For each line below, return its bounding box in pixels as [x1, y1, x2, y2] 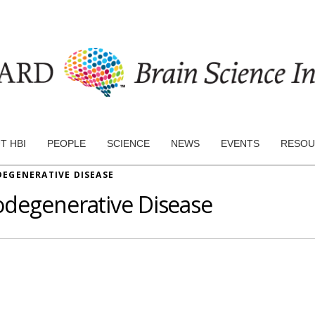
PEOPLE [47, 137, 86, 149]
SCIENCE [107, 137, 150, 149]
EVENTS [221, 137, 259, 149]
